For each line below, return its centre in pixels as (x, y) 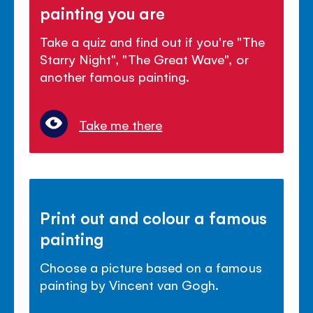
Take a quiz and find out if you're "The (152, 41)
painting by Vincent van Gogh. (130, 284)
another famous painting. (115, 76)
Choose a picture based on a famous (151, 267)
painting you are (103, 12)
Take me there (121, 124)
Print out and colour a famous (154, 217)
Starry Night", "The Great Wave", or (144, 58)
